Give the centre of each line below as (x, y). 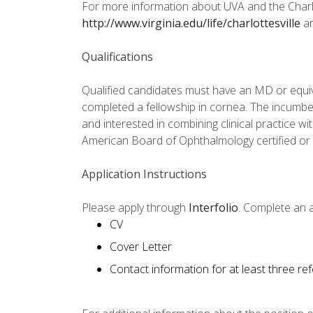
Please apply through (135, 208)
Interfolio (213, 208)
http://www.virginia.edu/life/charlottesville (191, 23)
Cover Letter (141, 247)
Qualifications (117, 57)
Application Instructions (144, 174)
